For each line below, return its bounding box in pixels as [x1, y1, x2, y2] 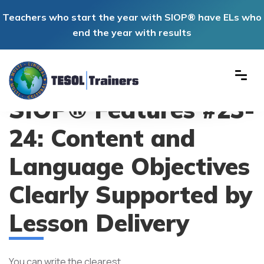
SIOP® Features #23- [9, 95, 255, 124]
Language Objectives [9, 151, 250, 181]
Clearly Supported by [9, 180, 252, 209]
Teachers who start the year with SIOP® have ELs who [2, 11, 262, 23]
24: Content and [9, 123, 195, 153]
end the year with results [72, 27, 192, 38]
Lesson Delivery [9, 208, 189, 237]
